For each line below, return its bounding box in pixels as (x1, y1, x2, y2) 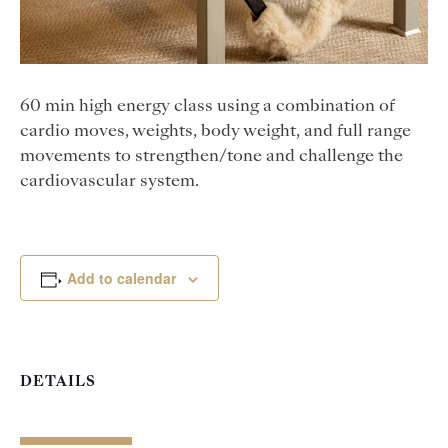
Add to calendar (66, 267, 176, 288)
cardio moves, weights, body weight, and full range (20, 123, 411, 140)
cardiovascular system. (20, 173, 199, 190)
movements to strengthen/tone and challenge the (20, 148, 403, 165)
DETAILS (20, 374, 96, 389)
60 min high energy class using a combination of (20, 98, 395, 115)
